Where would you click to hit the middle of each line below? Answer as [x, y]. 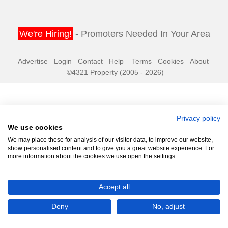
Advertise [33, 61]
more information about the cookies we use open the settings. [92, 156]
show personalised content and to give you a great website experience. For [111, 148]
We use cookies [35, 127]
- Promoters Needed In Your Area [141, 34]
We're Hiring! [45, 34]
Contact [90, 61]
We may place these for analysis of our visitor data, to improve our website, [110, 140]
